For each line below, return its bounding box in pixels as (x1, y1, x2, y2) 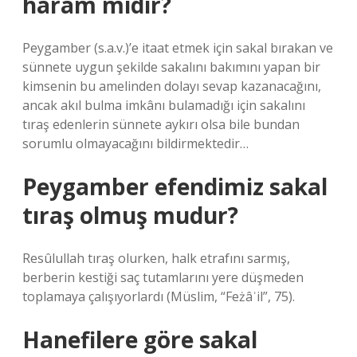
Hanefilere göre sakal (22, 324, 257, 355)
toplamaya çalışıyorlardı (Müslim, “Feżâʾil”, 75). (22, 288, 295, 305)
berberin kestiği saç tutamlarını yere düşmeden (22, 269, 304, 286)
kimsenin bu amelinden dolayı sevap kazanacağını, (22, 77, 321, 95)
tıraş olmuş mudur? (22, 200, 238, 230)
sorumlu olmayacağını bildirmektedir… (22, 135, 249, 152)
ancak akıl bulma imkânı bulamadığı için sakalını (22, 96, 305, 114)
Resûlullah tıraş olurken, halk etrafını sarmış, (22, 249, 290, 267)
